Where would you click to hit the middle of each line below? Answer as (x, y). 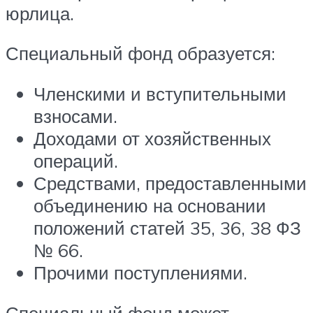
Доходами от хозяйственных (152, 138)
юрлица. (40, 13)
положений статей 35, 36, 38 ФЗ (167, 227)
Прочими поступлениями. (140, 272)
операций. (76, 160)
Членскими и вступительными (160, 93)
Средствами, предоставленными (170, 183)
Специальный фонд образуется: (140, 53)
